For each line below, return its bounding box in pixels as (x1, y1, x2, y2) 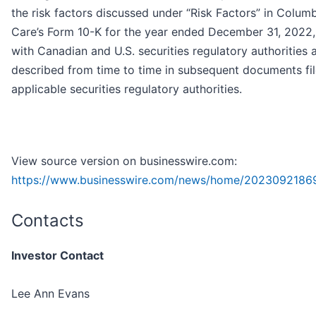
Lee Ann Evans (11, 286, 90, 301)
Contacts (11, 210, 84, 231)
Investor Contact (11, 248, 104, 263)
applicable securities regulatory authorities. (11, 82, 242, 97)
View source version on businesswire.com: (11, 154, 237, 169)
